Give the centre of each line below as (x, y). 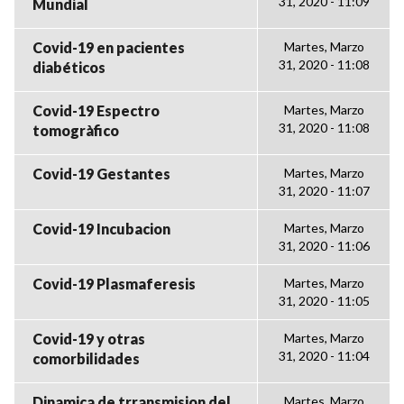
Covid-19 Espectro (96, 110)
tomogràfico (76, 130)
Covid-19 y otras (89, 339)
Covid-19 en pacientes (109, 47)
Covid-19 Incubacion (101, 229)
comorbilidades (86, 358)
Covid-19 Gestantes (101, 174)
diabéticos (69, 67)
